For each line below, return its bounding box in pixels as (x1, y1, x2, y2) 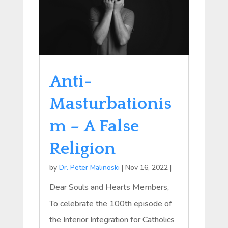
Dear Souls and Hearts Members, (49, 181, 169, 193)
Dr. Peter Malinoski (59, 162, 120, 173)
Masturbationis (49, 94, 172, 113)
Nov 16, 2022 (125, 162, 168, 173)
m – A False (49, 116, 139, 136)
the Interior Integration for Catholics (49, 214, 175, 225)
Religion (49, 138, 116, 158)
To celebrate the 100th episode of (49, 197, 172, 209)
